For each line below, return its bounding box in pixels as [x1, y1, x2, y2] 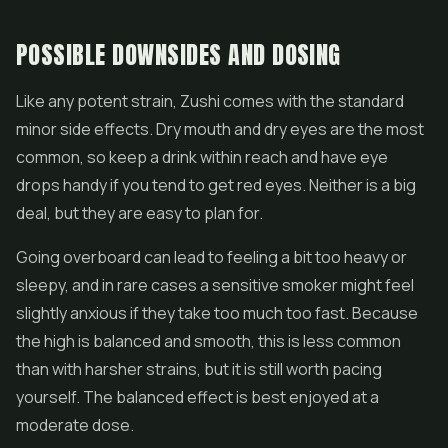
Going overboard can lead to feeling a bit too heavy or [16, 246, 407, 268]
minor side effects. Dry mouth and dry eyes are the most [16, 118, 424, 140]
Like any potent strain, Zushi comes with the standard [16, 90, 404, 112]
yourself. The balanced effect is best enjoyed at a [16, 386, 379, 408]
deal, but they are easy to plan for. [16, 202, 263, 224]
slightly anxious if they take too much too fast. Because [16, 302, 418, 324]
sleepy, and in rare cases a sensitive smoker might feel [16, 274, 414, 296]
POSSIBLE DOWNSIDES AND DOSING [16, 37, 341, 73]
